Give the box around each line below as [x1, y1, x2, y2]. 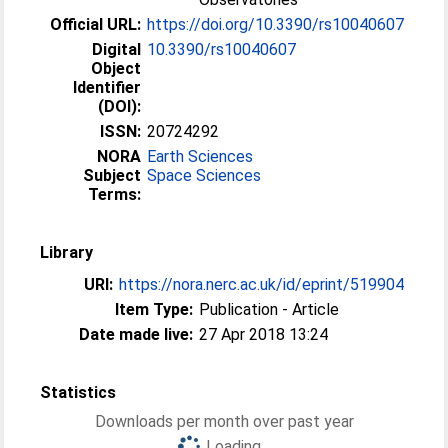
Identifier [73, 78, 142, 97]
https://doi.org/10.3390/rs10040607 [147, 15, 405, 34]
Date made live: [79, 325, 194, 344]
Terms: [88, 185, 142, 204]
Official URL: [50, 15, 142, 34]
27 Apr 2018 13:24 [199, 325, 329, 344]
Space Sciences [147, 166, 262, 185]
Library [40, 243, 94, 262]
